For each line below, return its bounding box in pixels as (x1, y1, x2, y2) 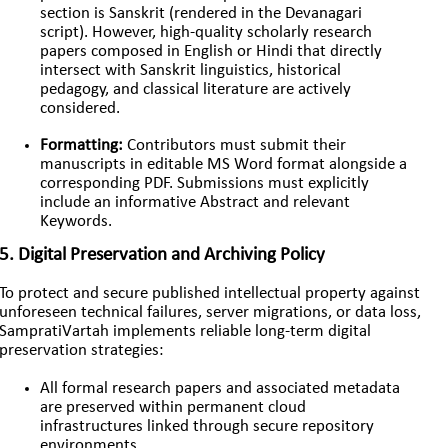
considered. (40, 100, 121, 117)
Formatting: (40, 138, 124, 155)
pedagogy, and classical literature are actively (40, 81, 352, 98)
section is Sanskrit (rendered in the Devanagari (40, 5, 363, 22)
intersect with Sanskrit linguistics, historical (40, 62, 342, 79)
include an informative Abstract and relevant (40, 195, 351, 212)
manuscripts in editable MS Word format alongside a (40, 157, 408, 174)
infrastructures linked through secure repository (40, 418, 375, 435)
